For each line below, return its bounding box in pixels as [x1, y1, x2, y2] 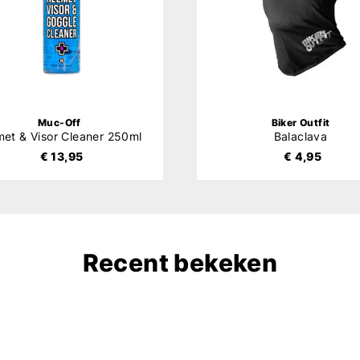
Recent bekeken [82, 248, 278, 278]
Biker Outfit [271, 117, 330, 129]
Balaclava [273, 129, 328, 144]
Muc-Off [38, 117, 81, 129]
